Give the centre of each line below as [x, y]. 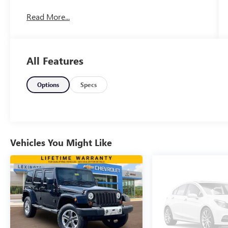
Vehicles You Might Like [61, 143]
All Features [55, 61]
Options [48, 85]
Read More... [48, 16]
